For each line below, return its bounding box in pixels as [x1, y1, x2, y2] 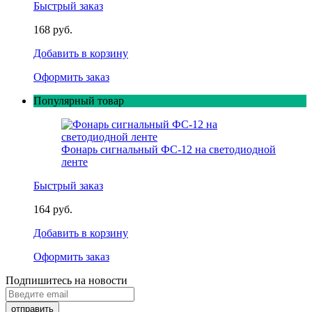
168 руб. [33, 24, 72, 36]
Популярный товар [33, 95, 124, 107]
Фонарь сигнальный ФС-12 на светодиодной [61, 143, 276, 155]
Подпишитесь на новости [6, 274, 127, 286]
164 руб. [33, 203, 72, 215]
